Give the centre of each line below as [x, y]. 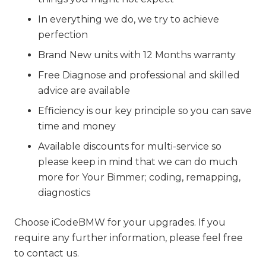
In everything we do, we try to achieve [129, 20]
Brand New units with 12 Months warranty [137, 55]
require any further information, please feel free [129, 238]
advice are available [84, 91]
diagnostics [64, 193]
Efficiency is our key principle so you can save [145, 111]
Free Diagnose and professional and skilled [139, 75]
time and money [77, 126]
